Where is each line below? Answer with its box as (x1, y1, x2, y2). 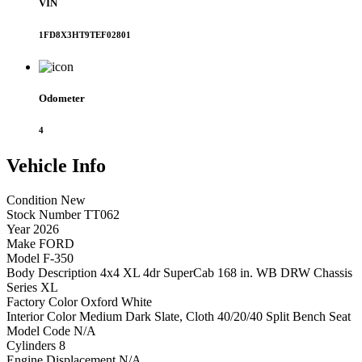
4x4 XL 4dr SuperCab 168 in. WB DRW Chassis (100, 265, 352, 280)
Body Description (6, 265, 97, 280)
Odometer (39, 91, 85, 104)
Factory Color (6, 294, 78, 309)
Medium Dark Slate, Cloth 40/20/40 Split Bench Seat (79, 309, 351, 323)
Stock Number (6, 207, 81, 221)
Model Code (6, 323, 70, 338)
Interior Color (6, 309, 76, 323)
